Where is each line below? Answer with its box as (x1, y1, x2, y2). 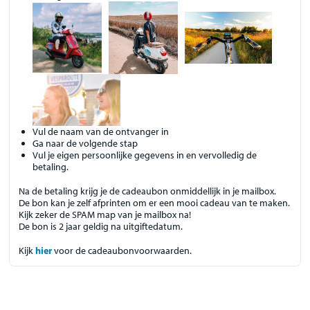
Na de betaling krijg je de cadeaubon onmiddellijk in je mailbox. (19, 184, 277, 197)
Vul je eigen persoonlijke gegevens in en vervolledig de (33, 149, 257, 162)
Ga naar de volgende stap (33, 137, 138, 150)
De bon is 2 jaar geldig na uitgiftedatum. (19, 219, 183, 232)
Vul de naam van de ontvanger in (33, 125, 170, 138)
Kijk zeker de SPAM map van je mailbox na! (19, 208, 192, 221)
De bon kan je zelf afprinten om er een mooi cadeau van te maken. (19, 196, 291, 209)
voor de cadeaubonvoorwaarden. (52, 244, 192, 257)
